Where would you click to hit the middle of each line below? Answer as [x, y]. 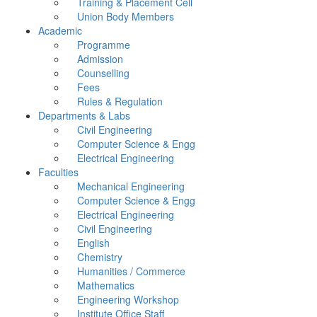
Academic [60, 31]
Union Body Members [126, 17]
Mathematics [106, 286]
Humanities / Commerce [131, 271]
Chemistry [100, 257]
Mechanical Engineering [131, 186]
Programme [104, 45]
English [93, 243]
